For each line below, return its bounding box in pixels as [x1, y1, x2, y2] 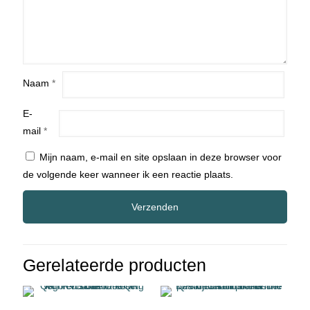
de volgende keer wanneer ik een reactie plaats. [23, 168, 233, 180]
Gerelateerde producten [23, 255, 206, 275]
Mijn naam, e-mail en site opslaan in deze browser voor [39, 151, 282, 163]
